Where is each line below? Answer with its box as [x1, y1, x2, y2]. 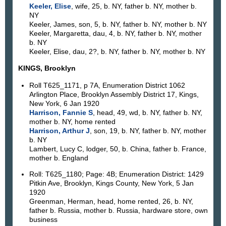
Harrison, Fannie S [29, 108, 93, 117]
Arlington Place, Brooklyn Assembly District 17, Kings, [29, 90, 199, 98]
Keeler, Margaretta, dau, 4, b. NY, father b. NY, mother [29, 29, 202, 38]
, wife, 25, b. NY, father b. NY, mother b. [71, 2, 197, 11]
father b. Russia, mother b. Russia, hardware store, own [29, 206, 208, 215]
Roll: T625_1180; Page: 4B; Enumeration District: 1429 [29, 170, 204, 179]
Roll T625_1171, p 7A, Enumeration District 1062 [29, 81, 185, 89]
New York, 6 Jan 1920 [29, 99, 99, 107]
